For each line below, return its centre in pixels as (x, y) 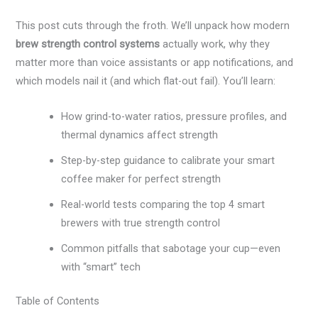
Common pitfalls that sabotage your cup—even (171, 248)
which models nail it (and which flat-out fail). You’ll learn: (146, 81)
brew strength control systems (88, 44)
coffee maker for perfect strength (141, 179)
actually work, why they (215, 44)
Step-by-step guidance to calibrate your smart (168, 160)
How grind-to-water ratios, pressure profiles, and (174, 116)
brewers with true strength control (141, 223)
